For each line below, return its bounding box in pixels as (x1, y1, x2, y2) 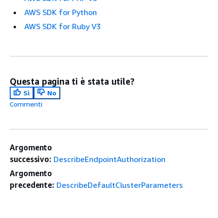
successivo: (10, 154, 52, 164)
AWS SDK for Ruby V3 (24, 21, 101, 32)
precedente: (10, 180, 54, 190)
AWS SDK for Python (24, 7, 97, 18)
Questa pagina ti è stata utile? (10, 76, 134, 87)
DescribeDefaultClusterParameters (56, 180, 183, 190)
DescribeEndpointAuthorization (54, 154, 166, 164)
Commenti (10, 100, 42, 109)
